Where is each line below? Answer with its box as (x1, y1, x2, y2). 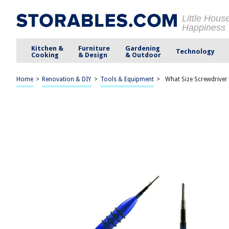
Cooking (31, 51, 59, 59)
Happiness (182, 22, 225, 33)
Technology (175, 48, 215, 55)
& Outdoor (125, 51, 161, 59)
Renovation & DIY (42, 76, 91, 83)
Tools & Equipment (100, 76, 154, 83)
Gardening (125, 44, 160, 52)
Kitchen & (31, 44, 64, 52)
